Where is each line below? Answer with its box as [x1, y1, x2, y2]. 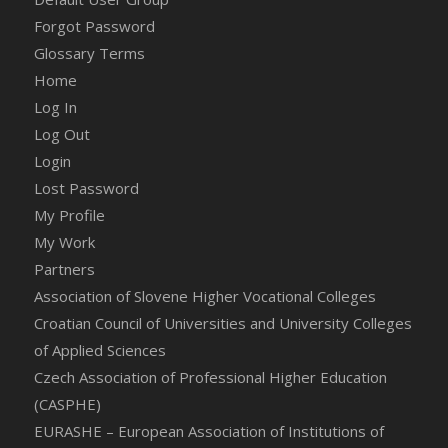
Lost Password [33, 178, 139, 199]
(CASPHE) [33, 394, 101, 415]
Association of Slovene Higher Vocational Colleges [33, 286, 376, 307]
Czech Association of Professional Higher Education [33, 367, 387, 388]
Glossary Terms [33, 43, 145, 64]
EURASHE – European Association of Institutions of [33, 421, 384, 442]
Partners [33, 259, 95, 280]
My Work [33, 232, 95, 253]
